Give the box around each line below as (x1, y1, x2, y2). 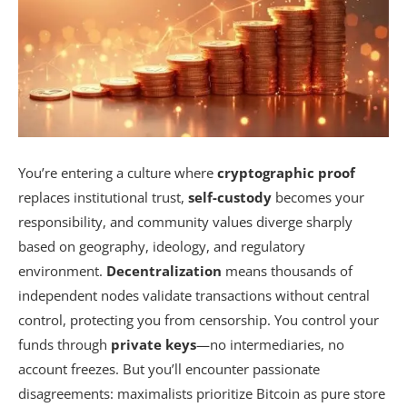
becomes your (272, 188, 364, 207)
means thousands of (222, 262, 352, 281)
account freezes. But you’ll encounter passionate (18, 360, 320, 379)
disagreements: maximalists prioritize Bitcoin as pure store (18, 384, 385, 403)
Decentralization (106, 262, 222, 281)
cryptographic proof (217, 164, 355, 183)
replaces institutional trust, (18, 188, 188, 207)
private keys (111, 335, 196, 354)
